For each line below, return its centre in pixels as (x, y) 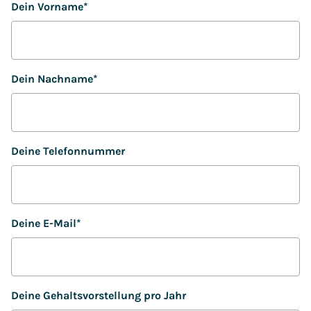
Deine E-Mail (44, 223)
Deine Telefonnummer (68, 151)
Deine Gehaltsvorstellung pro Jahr (99, 295)
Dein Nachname (52, 79)
